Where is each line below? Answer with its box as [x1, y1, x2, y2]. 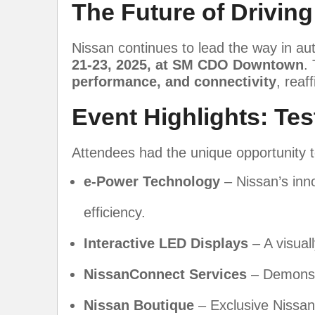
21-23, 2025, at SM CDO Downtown [72, 56, 304, 72]
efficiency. [84, 204, 146, 220]
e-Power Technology [84, 173, 220, 189]
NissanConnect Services [84, 266, 247, 282]
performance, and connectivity [72, 73, 276, 89]
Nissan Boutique [84, 297, 194, 313]
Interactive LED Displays [84, 235, 248, 251]
